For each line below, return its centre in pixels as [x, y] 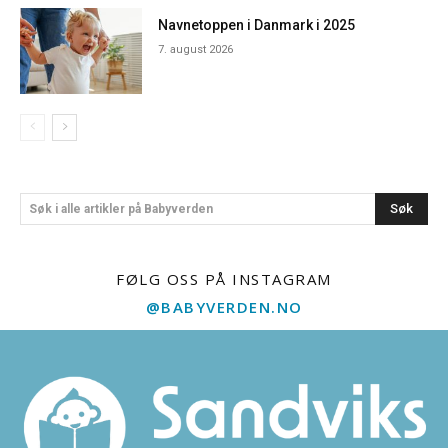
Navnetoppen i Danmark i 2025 [257, 25]
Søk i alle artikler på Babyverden [121, 208]
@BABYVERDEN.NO [224, 306]
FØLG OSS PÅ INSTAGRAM [224, 278]
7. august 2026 [196, 50]
